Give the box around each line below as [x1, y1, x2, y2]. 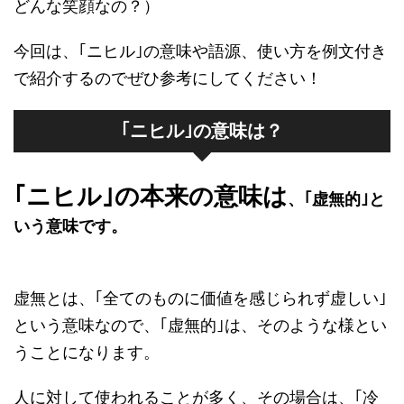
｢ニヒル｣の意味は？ [121, 121, 283, 141]
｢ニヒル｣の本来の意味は [14, 181, 288, 211]
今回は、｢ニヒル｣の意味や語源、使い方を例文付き [14, 41, 387, 60]
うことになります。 [14, 343, 160, 362]
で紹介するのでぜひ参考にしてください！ [14, 69, 322, 87]
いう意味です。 [14, 216, 127, 235]
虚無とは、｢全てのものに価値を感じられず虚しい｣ [14, 289, 387, 308]
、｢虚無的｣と [288, 189, 385, 208]
